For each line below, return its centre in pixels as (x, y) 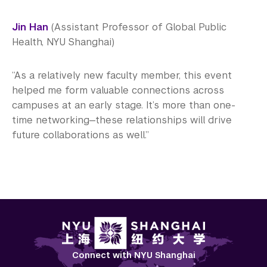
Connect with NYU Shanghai (133, 255)
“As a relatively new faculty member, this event (122, 75)
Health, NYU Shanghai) (63, 42)
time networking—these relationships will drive (122, 120)
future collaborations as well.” (80, 135)
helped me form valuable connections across (118, 90)
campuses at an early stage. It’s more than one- (124, 105)
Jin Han (30, 27)
